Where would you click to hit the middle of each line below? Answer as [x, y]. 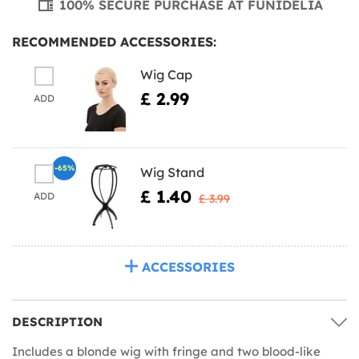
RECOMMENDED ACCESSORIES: [114, 41]
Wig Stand [172, 172]
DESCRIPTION [57, 321]
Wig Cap [166, 74]
